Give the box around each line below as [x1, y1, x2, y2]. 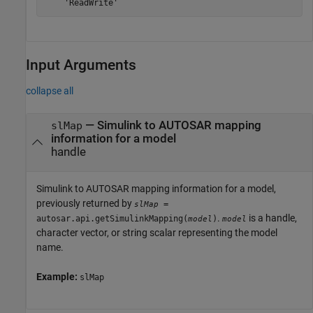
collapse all [26, 85, 73, 96]
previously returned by [36, 197, 134, 209]
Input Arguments [26, 57, 136, 74]
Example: [36, 270, 80, 282]
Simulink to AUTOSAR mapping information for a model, [36, 182, 276, 194]
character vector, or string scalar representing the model [36, 226, 277, 238]
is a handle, [247, 212, 297, 224]
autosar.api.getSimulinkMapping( [36, 213, 188, 224]
